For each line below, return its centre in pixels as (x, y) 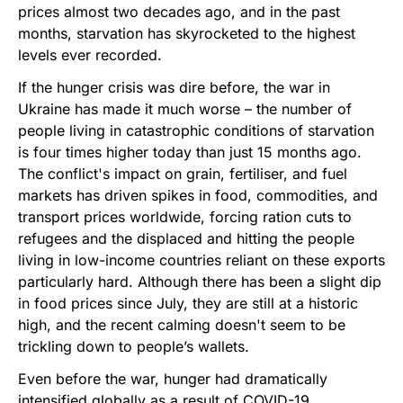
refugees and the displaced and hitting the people (186, 238)
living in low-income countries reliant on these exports (201, 260)
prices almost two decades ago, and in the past (179, 11)
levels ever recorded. (90, 54)
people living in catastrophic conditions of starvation (196, 130)
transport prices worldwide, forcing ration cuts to (185, 216)
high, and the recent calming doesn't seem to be (182, 324)
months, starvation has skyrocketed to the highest (187, 33)
